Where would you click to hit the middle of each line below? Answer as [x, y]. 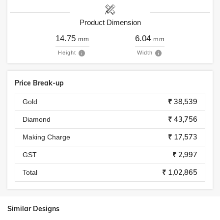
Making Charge [46, 137]
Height [67, 53]
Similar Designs [33, 209]
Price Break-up [39, 83]
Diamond [37, 119]
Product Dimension [110, 22]
